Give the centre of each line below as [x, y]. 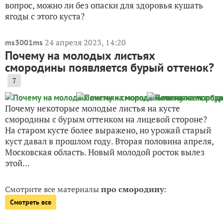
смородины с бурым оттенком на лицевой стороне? [106, 119]
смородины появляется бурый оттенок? [110, 68]
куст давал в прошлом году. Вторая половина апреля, [109, 141]
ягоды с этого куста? [45, 16]
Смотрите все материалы [53, 189]
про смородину [132, 189]
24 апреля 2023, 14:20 [85, 43]
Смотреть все [31, 202]
